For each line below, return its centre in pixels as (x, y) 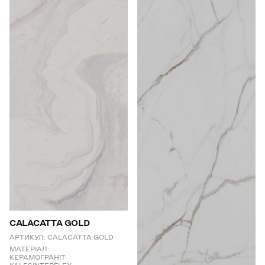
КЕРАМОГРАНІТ (38, 258)
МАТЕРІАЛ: (29, 249)
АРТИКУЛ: (28, 237)
